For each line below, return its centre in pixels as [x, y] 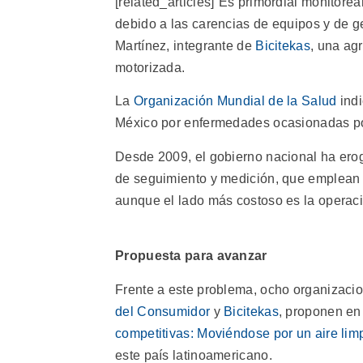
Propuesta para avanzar [191, 256]
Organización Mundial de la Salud [235, 101]
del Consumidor [163, 311]
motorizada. [150, 68]
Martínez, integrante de [186, 46]
